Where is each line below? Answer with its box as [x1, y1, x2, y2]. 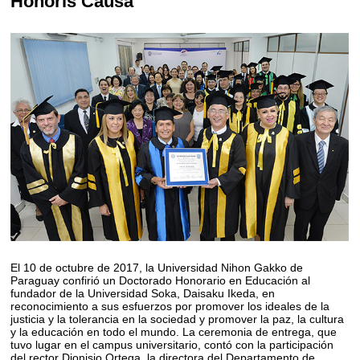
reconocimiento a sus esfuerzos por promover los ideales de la [10, 299, 330, 313]
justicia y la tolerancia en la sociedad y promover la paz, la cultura [10, 312, 345, 325]
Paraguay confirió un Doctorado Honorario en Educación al [10, 273, 311, 287]
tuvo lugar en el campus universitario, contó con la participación [10, 337, 334, 351]
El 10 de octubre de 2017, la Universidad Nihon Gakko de [10, 260, 304, 274]
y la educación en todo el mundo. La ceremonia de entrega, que [10, 325, 337, 338]
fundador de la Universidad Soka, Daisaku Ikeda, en [10, 286, 276, 300]
